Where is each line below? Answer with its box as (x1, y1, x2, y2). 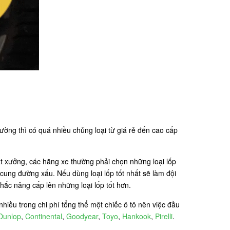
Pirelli (155, 211, 172, 222)
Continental (25, 211, 62, 222)
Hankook (122, 211, 151, 222)
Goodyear (66, 211, 98, 222)
